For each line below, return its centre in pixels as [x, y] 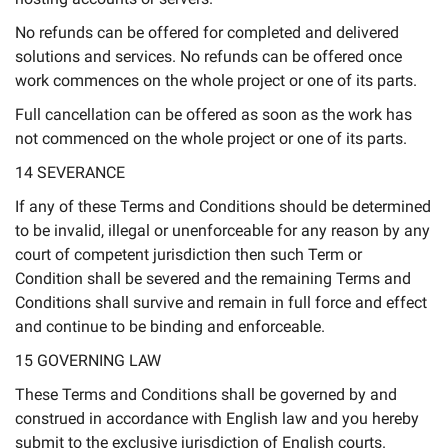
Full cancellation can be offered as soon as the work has [213, 114]
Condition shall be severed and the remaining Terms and [213, 278]
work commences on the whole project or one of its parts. [216, 80]
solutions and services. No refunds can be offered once [208, 56]
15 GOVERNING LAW [88, 360]
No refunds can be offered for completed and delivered [207, 32]
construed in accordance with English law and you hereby [217, 418]
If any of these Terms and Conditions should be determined [223, 206]
